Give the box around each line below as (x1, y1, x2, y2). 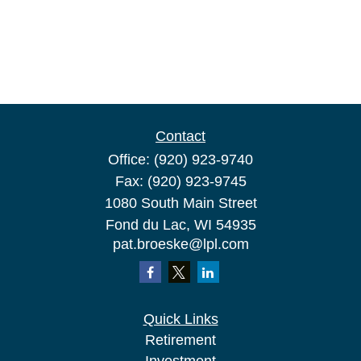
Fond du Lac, (105, 217, 190, 233)
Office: (108, 151, 154, 168)
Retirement (145, 332, 216, 348)
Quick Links (143, 311, 218, 327)
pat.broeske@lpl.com (112, 236, 249, 252)
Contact (156, 128, 205, 144)
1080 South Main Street (104, 195, 257, 211)
